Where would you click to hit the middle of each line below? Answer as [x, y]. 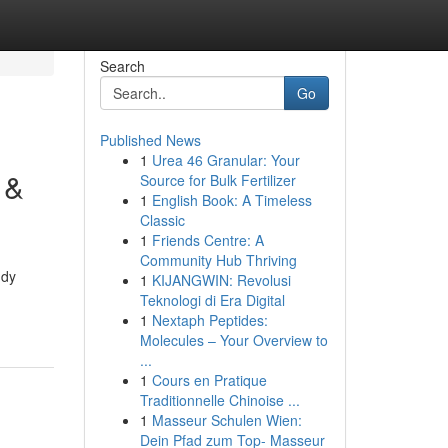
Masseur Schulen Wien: [226, 420]
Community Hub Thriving [218, 260]
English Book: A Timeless [231, 200]
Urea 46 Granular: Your [225, 160]
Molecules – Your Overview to [233, 340]
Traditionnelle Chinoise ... [219, 400]
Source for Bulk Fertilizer [217, 180]
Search [122, 66]
